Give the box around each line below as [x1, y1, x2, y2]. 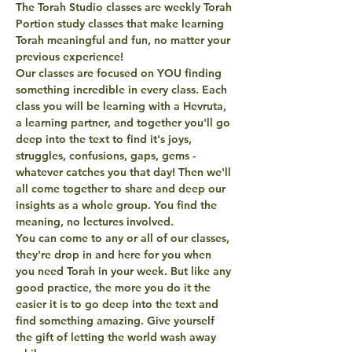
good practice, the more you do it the [16, 280, 214, 295]
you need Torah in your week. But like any [16, 263, 234, 278]
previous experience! [16, 49, 126, 64]
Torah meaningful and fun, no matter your [16, 32, 233, 47]
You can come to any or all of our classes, [16, 230, 233, 245]
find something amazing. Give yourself [16, 313, 218, 328]
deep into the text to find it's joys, [16, 131, 195, 146]
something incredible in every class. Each [16, 82, 230, 97]
